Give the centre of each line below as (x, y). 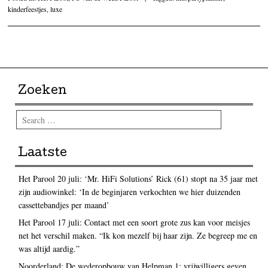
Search (25, 117)
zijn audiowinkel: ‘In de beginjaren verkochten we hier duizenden (129, 192)
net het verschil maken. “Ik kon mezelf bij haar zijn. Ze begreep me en (138, 236)
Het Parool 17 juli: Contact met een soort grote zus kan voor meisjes (134, 223)
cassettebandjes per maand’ (64, 205)
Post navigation (79, 57)
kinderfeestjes (28, 9)
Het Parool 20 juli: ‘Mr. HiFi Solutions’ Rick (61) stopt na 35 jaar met (138, 179)
